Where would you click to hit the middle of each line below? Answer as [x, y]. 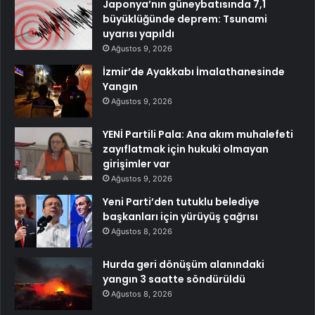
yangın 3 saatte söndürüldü [174, 279]
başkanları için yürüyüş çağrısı [180, 217]
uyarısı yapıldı [139, 34]
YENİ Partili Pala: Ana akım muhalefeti [198, 135]
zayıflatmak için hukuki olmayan [186, 149]
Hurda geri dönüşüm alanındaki [184, 265]
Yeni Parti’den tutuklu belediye [181, 202]
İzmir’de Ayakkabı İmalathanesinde [194, 72]
